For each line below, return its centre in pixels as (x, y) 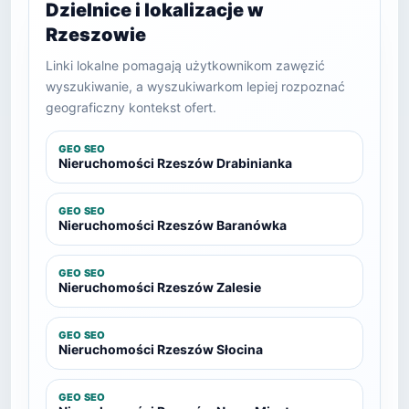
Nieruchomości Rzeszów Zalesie (160, 287)
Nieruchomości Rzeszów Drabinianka (175, 163)
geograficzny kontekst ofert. (131, 107)
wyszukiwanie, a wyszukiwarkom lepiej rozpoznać (195, 86)
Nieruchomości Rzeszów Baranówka (173, 225)
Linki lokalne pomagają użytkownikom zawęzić (185, 65)
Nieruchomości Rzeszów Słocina (161, 349)
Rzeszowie (96, 35)
